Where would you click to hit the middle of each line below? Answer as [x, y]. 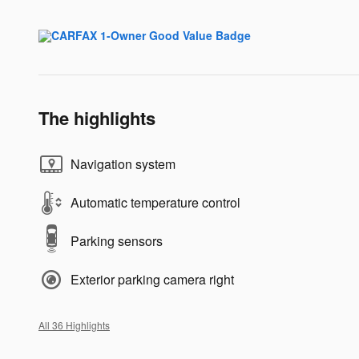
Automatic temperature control [155, 202]
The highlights [97, 117]
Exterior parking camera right [152, 279]
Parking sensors [117, 240]
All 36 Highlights [74, 325]
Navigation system [123, 163]
